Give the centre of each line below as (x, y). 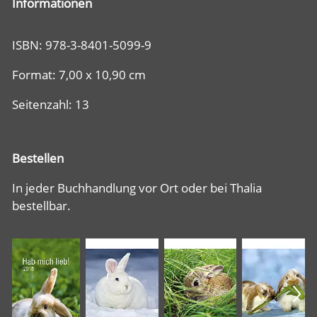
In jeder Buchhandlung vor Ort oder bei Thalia (137, 188)
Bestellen (38, 158)
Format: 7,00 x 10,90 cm (79, 75)
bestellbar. (41, 206)
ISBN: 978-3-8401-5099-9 (82, 45)
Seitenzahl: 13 (51, 104)
